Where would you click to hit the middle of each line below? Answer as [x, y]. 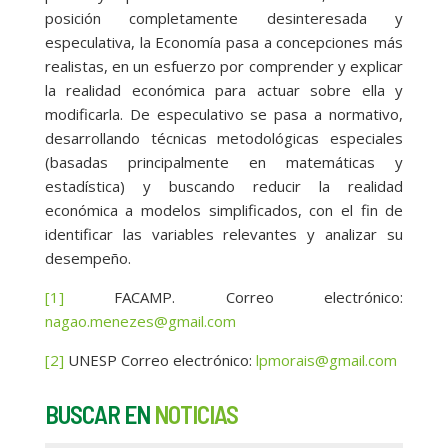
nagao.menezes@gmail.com [140, 321]
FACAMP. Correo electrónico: [233, 297]
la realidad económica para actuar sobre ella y [224, 90]
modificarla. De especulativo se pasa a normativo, [224, 114]
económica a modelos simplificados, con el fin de [224, 210]
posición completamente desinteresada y [224, 18]
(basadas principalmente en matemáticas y [224, 162]
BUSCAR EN [99, 414]
